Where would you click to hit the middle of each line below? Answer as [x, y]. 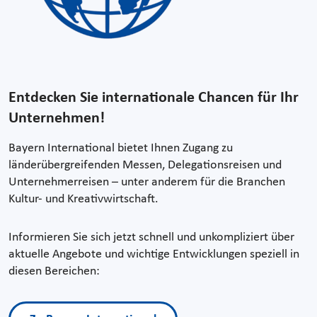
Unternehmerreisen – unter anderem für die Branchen [147, 183]
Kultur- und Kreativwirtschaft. [83, 200]
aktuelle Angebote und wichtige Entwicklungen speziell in [154, 255]
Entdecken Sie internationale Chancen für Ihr [154, 98]
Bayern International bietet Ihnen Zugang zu [121, 149]
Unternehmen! [57, 119]
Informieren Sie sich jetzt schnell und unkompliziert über [151, 238]
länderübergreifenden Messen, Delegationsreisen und [145, 166]
